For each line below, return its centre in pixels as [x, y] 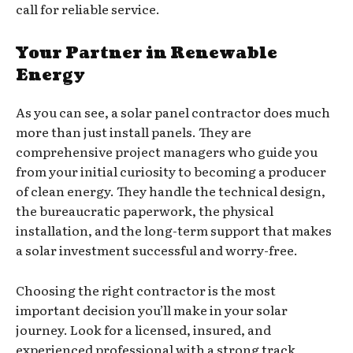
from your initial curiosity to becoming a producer [171, 171]
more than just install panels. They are [134, 131]
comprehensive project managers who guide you [167, 151]
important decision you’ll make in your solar [152, 309]
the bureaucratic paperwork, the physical [145, 210]
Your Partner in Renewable [147, 53]
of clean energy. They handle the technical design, [171, 190]
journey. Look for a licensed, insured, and [143, 329]
